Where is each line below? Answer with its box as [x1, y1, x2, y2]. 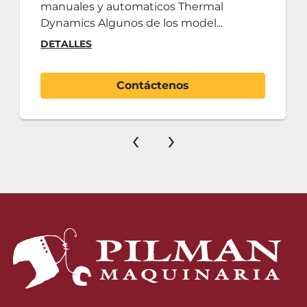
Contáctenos [116, 79, 190, 93]
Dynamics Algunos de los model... [40, 16, 223, 30]
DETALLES [40, 38, 93, 51]
